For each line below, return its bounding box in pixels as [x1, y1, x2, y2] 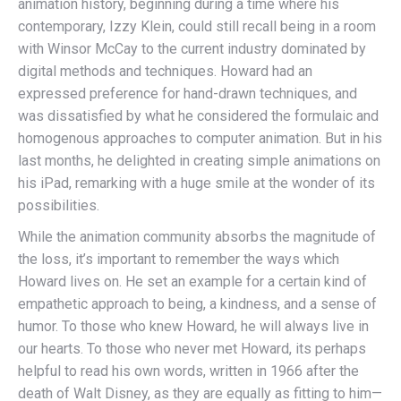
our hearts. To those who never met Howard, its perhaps [18, 340, 366, 358]
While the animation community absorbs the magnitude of [18, 228, 376, 246]
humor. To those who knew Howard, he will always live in [18, 318, 369, 336]
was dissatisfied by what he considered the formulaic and [18, 107, 379, 125]
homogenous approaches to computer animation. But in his [18, 130, 382, 148]
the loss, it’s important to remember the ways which [18, 251, 339, 269]
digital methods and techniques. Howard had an [18, 63, 312, 81]
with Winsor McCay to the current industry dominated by [18, 40, 366, 58]
